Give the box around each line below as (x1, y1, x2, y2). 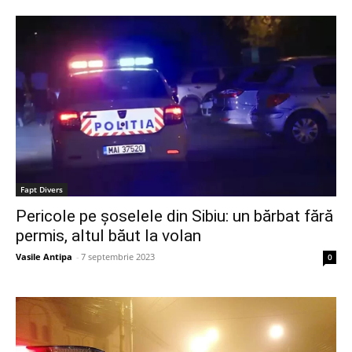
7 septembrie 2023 (81, 250, 155, 262)
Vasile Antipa (16, 250, 72, 262)
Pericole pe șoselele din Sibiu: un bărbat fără (16, 206, 333, 225)
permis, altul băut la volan (16, 225, 201, 245)
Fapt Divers (20, 183, 63, 195)
